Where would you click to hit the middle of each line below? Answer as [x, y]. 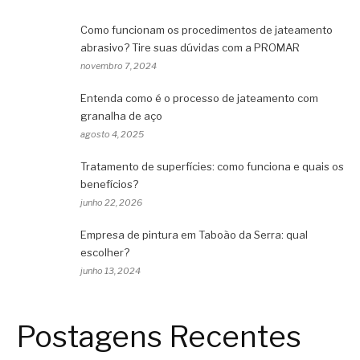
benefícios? [109, 184]
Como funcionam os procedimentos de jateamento [207, 30]
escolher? [105, 252]
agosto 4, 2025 [112, 134]
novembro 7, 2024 [119, 66]
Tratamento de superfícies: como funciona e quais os [212, 166]
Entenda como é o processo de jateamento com [199, 98]
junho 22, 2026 [111, 202]
